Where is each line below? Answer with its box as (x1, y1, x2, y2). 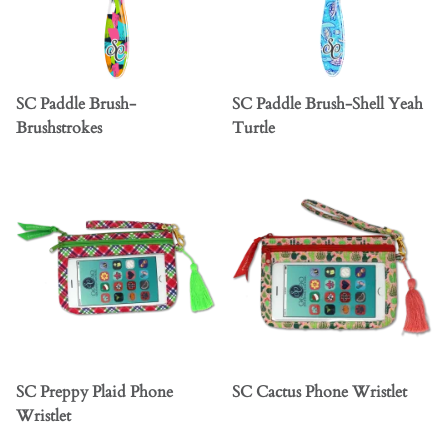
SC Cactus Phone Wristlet (232, 381, 407, 404)
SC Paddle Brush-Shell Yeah (232, 93, 423, 116)
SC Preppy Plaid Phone (16, 381, 173, 404)
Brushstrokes (16, 117, 102, 140)
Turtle (232, 117, 275, 140)
